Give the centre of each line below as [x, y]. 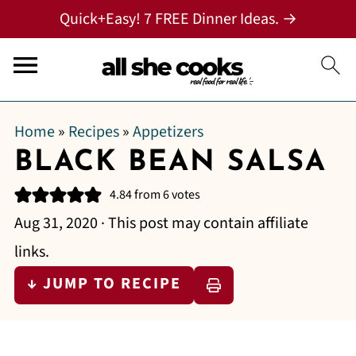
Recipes [93, 132]
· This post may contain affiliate [203, 223]
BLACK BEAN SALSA [170, 163]
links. [31, 252]
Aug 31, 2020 [56, 223]
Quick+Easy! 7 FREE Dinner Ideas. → [178, 19]
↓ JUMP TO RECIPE [104, 284]
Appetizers [168, 132]
